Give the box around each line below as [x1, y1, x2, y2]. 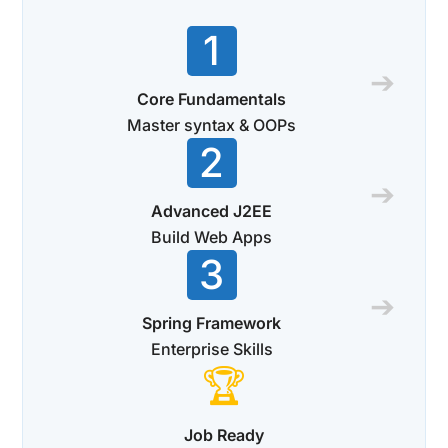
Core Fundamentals [137, 88, 286, 109]
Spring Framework [142, 312, 281, 333]
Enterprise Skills [150, 338, 273, 359]
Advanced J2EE [151, 200, 272, 221]
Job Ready [184, 424, 264, 445]
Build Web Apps [151, 226, 272, 247]
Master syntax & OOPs [127, 114, 296, 135]
